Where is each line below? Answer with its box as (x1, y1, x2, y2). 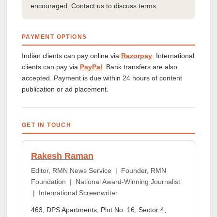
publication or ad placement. (22, 85, 108, 93)
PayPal (80, 62, 102, 71)
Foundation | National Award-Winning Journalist (31, 177, 180, 186)
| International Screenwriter (31, 188, 118, 197)
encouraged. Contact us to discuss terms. (30, 1, 158, 10)
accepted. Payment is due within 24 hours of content (22, 74, 182, 82)
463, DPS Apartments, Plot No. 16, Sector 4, (31, 206, 166, 214)
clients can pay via (22, 62, 80, 71)
